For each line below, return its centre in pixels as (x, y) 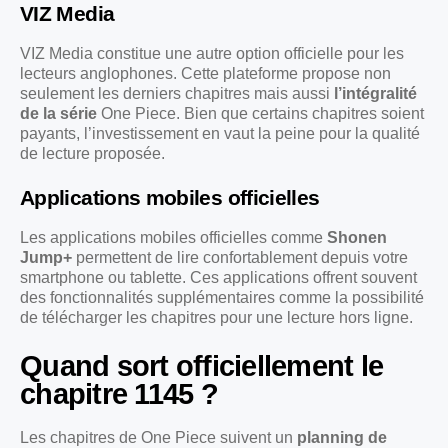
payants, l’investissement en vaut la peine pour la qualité (220, 134)
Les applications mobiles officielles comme (173, 238)
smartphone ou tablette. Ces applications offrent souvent (218, 278)
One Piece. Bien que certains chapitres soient (260, 114)
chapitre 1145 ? (119, 394)
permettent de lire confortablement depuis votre (240, 258)
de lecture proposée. (92, 154)
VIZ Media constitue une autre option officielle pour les (212, 54)
